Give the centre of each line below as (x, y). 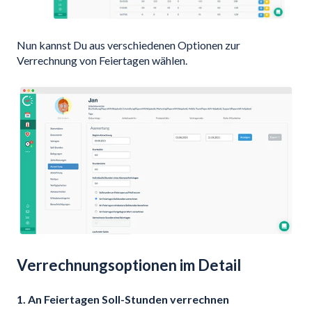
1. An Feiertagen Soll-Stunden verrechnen (123, 299)
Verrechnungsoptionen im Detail (129, 265)
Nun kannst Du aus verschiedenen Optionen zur (128, 45)
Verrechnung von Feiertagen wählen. (102, 60)
